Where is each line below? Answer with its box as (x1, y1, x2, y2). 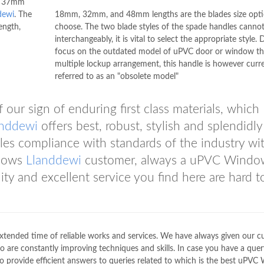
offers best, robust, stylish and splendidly (38, 120, 262, 133)
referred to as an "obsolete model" (54, 72, 179, 81)
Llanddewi (26, 154, 81, 167)
